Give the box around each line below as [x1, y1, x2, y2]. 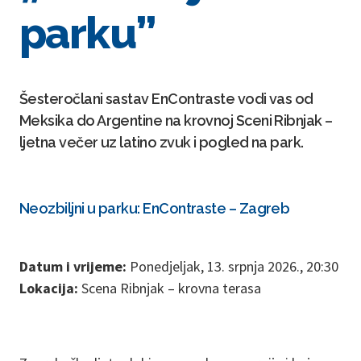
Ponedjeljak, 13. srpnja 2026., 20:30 [127, 257, 338, 276]
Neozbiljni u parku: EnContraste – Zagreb [19, 200, 290, 217]
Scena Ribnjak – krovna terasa [78, 279, 261, 297]
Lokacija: [19, 279, 78, 297]
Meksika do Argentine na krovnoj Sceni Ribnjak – [19, 112, 333, 129]
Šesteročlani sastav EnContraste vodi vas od [19, 90, 313, 107]
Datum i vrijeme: [19, 257, 127, 276]
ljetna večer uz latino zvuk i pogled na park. [19, 134, 304, 151]
